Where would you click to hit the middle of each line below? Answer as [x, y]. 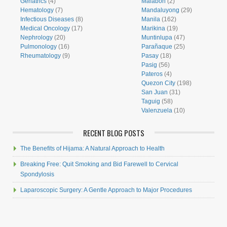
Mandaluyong [160, 10]
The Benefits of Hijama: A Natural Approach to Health [92, 148]
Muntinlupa [157, 37]
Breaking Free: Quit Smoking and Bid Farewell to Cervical [99, 164]
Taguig [151, 101]
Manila [151, 19]
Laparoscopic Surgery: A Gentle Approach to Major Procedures [106, 190]
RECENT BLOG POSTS [113, 133]
